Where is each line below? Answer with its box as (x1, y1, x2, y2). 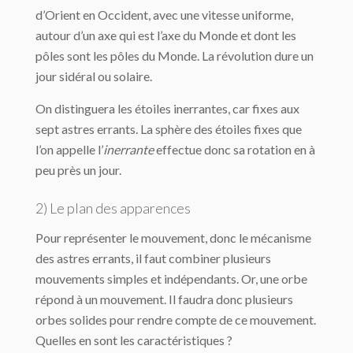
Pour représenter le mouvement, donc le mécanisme (35, 230, 311, 246)
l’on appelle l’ (35, 142, 103, 158)
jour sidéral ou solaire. (35, 69, 152, 84)
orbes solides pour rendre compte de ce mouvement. (35, 312, 316, 328)
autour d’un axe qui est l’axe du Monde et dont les (35, 28, 296, 43)
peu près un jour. (35, 162, 121, 178)
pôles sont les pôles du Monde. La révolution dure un (35, 48, 314, 64)
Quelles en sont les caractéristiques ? (35, 333, 232, 348)
